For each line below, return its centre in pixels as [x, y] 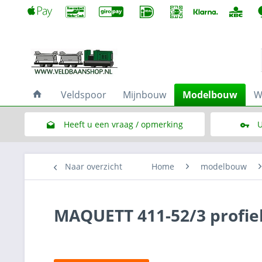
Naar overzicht [94, 166]
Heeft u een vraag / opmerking [123, 124]
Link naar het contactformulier [123, 148]
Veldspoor [84, 95]
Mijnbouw [144, 95]
